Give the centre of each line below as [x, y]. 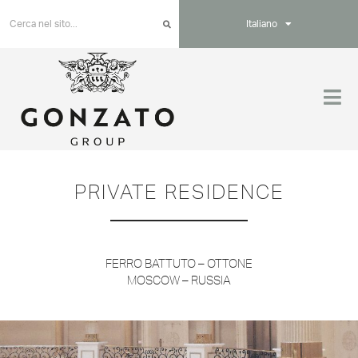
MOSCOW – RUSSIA [179, 280]
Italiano [261, 24]
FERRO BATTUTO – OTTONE [179, 264]
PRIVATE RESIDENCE [179, 192]
